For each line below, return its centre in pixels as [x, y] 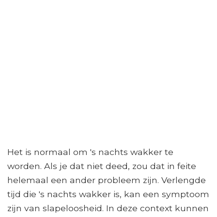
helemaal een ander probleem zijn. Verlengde [107, 180]
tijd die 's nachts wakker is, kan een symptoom [108, 194]
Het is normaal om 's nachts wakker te [90, 152]
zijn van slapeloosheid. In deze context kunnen [108, 208]
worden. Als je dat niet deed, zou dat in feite [102, 166]
